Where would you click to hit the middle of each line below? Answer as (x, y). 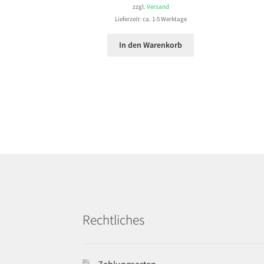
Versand (158, 6)
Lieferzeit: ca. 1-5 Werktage (151, 19)
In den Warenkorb (151, 45)
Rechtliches (114, 220)
